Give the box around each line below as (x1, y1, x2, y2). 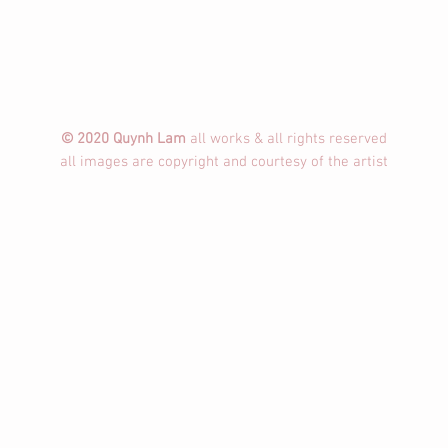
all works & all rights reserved (190, 130, 387, 148)
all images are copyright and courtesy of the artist (60, 153, 388, 171)
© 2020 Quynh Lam (61, 130, 190, 148)
